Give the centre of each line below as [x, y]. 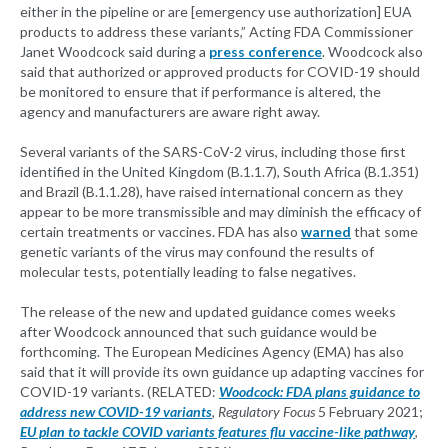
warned [326, 232]
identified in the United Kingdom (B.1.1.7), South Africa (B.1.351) [219, 172]
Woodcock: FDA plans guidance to [319, 392]
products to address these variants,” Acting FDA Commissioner [216, 32]
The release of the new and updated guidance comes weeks [208, 312]
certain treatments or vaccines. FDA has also [160, 232]
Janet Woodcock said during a [114, 52]
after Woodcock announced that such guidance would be [198, 332]
